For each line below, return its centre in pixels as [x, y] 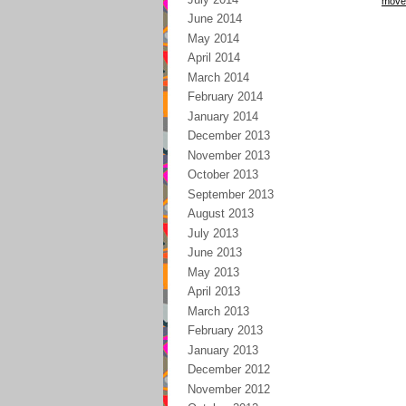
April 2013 [214, 291]
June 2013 [215, 252]
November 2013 [229, 155]
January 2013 [223, 350]
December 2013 [229, 135]
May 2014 [213, 38]
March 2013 [218, 311]
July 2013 [213, 233]
